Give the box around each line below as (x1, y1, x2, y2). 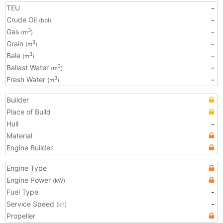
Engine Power (6, 176, 53, 184)
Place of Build (6, 108, 51, 116)
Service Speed (6, 200, 56, 208)
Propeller (6, 212, 35, 220)
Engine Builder (6, 143, 53, 152)
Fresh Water (6, 75, 47, 84)
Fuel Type (6, 188, 38, 196)
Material (6, 131, 32, 140)
